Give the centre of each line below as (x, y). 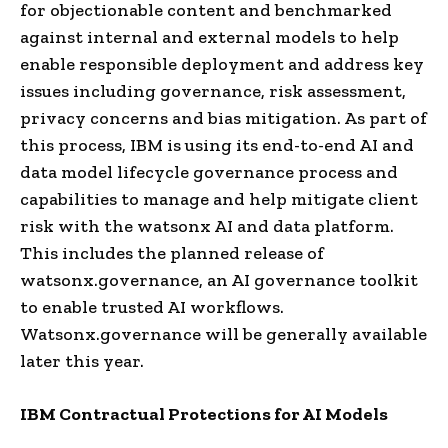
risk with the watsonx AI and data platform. (207, 225)
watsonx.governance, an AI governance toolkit (219, 279)
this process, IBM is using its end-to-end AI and (217, 144)
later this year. (82, 360)
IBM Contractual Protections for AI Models (204, 413)
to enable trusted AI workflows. (152, 306)
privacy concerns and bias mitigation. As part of (223, 117)
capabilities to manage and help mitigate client (219, 198)
